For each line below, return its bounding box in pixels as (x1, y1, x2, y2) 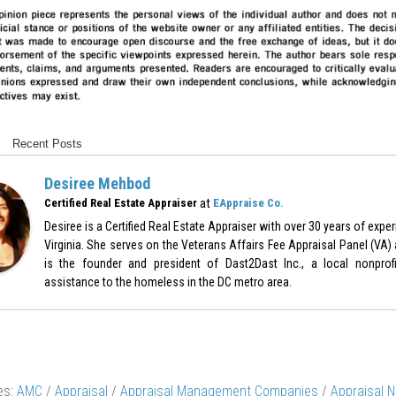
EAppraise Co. (213, 196, 284, 210)
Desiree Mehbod (44, 174, 150, 194)
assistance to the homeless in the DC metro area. (44, 275, 292, 290)
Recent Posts (12, 137, 82, 151)
